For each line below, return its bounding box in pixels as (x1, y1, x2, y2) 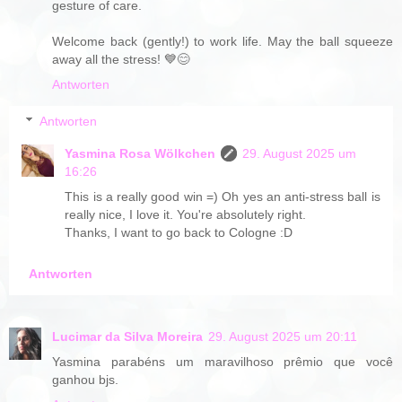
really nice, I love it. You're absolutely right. (65, 207, 307, 223)
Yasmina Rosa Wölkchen (65, 146, 216, 162)
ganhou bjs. (52, 371, 118, 387)
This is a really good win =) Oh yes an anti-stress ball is (65, 189, 380, 205)
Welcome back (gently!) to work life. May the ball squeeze (52, 33, 393, 48)
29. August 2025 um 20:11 (208, 328, 357, 344)
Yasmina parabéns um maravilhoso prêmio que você (52, 354, 393, 369)
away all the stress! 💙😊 (52, 51, 189, 66)
